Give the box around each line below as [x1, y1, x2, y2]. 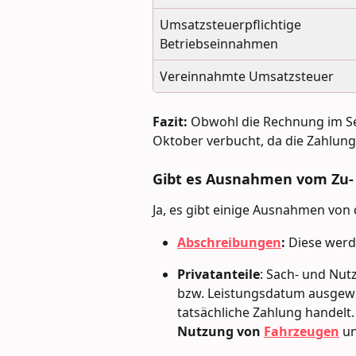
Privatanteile [177, 265, 260, 283]
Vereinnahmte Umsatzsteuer [160, 67, 334, 85]
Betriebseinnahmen [160, 34, 278, 52]
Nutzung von [177, 322, 261, 340]
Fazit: [153, 112, 188, 130]
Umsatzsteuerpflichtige [160, 15, 304, 33]
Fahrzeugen [264, 322, 339, 340]
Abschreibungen [177, 233, 281, 251]
